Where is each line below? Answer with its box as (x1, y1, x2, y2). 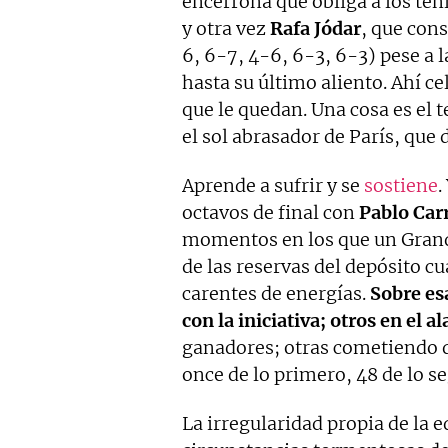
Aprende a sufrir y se (182, 174, 364, 197)
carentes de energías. (182, 282, 370, 305)
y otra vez (182, 17, 270, 40)
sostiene (364, 174, 438, 197)
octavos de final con (182, 201, 359, 224)
